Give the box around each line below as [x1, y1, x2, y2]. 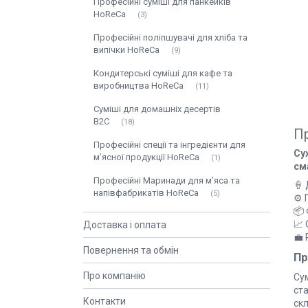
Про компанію [83, 270, 146, 281]
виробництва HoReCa [93, 80, 184, 91]
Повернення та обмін [83, 245, 179, 256]
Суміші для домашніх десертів [93, 104, 221, 114]
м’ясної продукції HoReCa [93, 152, 199, 162]
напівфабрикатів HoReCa [93, 188, 199, 198]
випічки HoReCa [93, 45, 159, 55]
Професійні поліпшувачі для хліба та [93, 32, 247, 43]
